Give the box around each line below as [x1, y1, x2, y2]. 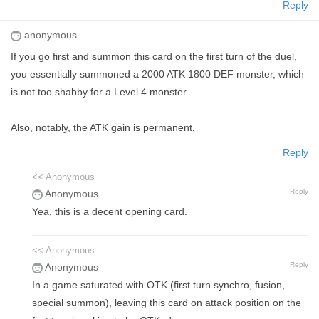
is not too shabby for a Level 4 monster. [11, 86, 189, 98]
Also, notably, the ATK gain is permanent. [11, 122, 195, 134]
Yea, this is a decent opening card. [32, 206, 187, 218]
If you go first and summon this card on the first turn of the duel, [11, 51, 297, 63]
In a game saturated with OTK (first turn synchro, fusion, [32, 279, 285, 291]
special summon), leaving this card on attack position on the [32, 297, 301, 309]
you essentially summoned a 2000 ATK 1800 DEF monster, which [11, 68, 304, 80]
